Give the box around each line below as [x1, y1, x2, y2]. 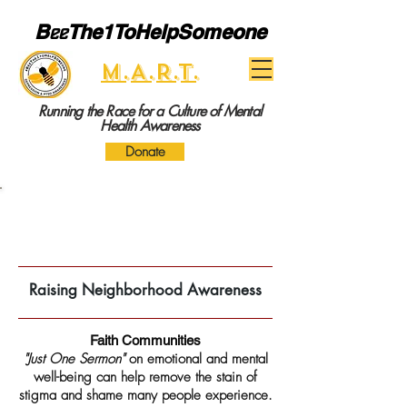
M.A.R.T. [101, 58, 200, 86]
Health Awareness [100, 116, 200, 135]
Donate [124, 143, 165, 161]
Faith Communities [90, 333, 201, 348]
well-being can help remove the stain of [34, 368, 257, 386]
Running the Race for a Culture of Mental [38, 102, 262, 121]
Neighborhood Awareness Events [5, 206, 257, 229]
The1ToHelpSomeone [66, 20, 266, 44]
